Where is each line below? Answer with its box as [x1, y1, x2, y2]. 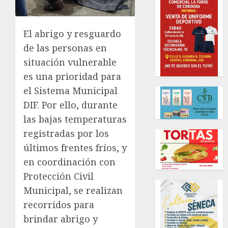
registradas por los [23, 127, 109, 139]
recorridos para [23, 198, 94, 211]
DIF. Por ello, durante [23, 98, 118, 111]
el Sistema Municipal [23, 84, 118, 97]
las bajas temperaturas [23, 112, 127, 125]
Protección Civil [23, 169, 94, 182]
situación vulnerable [23, 55, 117, 68]
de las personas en [23, 41, 107, 54]
